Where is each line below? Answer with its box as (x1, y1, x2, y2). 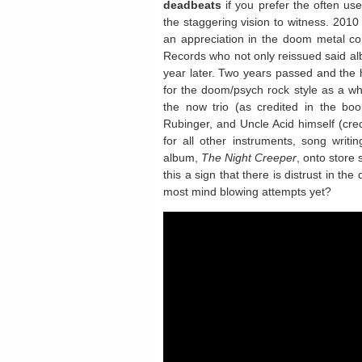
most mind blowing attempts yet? (163, 185, 331, 198)
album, (163, 151, 201, 164)
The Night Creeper (201, 151, 297, 164)
